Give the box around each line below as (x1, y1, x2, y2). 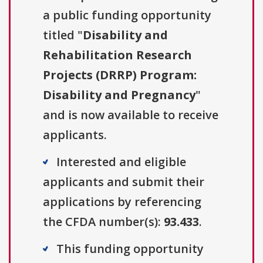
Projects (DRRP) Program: (43, 67, 197, 83)
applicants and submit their (43, 174, 204, 190)
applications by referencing (43, 194, 201, 210)
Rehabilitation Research (43, 47, 192, 63)
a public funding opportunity (43, 7, 211, 23)
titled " (43, 27, 83, 43)
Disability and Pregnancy (43, 87, 195, 103)
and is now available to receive (43, 107, 218, 123)
